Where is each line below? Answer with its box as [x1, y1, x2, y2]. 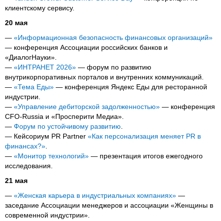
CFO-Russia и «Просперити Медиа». [5, 112, 124, 121]
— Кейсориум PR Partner [5, 132, 88, 141]
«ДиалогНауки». [5, 53, 57, 62]
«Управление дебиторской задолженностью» [14, 103, 160, 111]
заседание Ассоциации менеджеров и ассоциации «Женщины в [5, 201, 213, 210]
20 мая [5, 19, 28, 27]
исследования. [5, 162, 53, 170]
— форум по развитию [76, 63, 151, 72]
